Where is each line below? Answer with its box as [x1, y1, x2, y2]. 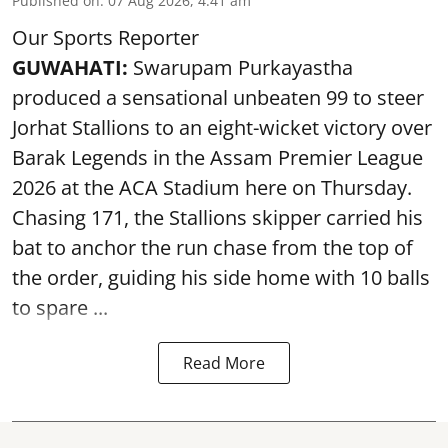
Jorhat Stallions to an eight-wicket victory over [12, 114, 432, 141]
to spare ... [12, 294, 108, 321]
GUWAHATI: [12, 54, 133, 81]
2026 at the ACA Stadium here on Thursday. [12, 174, 412, 201]
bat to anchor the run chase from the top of [12, 234, 413, 261]
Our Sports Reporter [12, 24, 199, 51]
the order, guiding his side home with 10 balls [12, 264, 430, 291]
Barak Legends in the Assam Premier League [12, 144, 423, 171]
